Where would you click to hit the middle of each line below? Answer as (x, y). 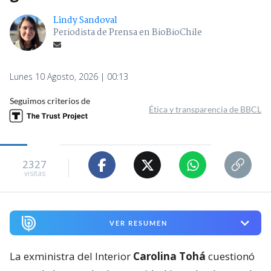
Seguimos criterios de (50, 101)
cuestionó (230, 256)
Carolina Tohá (169, 256)
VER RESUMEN (138, 223)
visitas (34, 173)
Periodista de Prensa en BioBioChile (128, 33)
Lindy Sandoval (85, 21)
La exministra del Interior (71, 256)
